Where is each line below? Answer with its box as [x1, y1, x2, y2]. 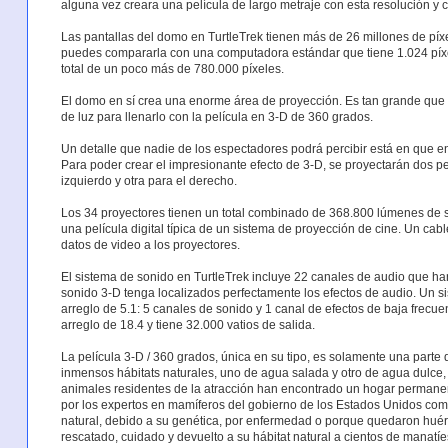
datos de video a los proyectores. [60, 237, 240, 252]
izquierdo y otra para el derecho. [60, 173, 237, 188]
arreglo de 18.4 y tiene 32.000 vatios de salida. [60, 317, 315, 332]
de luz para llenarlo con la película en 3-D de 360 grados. [60, 109, 373, 124]
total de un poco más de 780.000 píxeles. [60, 61, 284, 76]
